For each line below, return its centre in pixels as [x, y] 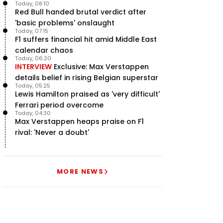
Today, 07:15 [32, 31]
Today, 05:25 [33, 86]
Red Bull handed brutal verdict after [81, 12]
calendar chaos [44, 50]
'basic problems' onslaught [65, 23]
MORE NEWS [80, 171]
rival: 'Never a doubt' [52, 132]
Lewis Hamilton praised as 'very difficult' [87, 94]
